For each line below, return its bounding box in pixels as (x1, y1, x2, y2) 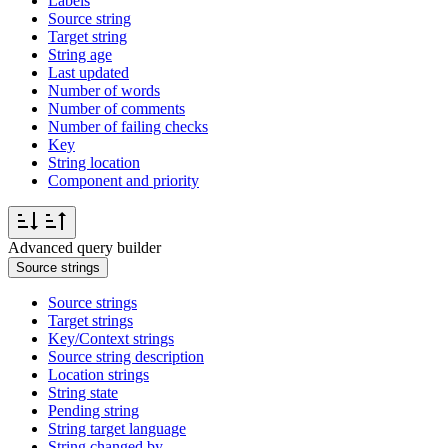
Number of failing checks (48, 118, 208, 136)
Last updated (48, 64, 129, 82)
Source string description (48, 348, 204, 366)
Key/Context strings (48, 330, 174, 348)
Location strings (48, 366, 149, 384)
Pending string (48, 402, 139, 420)
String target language (48, 420, 186, 438)
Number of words (48, 82, 160, 100)
